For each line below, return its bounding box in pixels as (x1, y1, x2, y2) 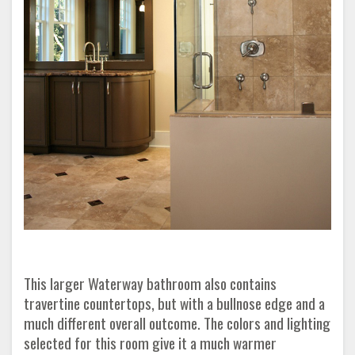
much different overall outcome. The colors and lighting (24, 311, 330, 334)
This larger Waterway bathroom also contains (24, 271, 277, 295)
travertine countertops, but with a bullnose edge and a (24, 291, 325, 315)
